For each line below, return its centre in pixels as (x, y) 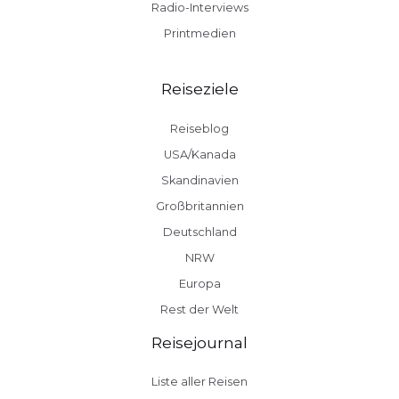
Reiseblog (199, 128)
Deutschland (199, 232)
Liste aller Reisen (199, 381)
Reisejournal (199, 342)
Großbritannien (199, 206)
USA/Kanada (199, 154)
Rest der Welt (199, 309)
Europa (199, 283)
